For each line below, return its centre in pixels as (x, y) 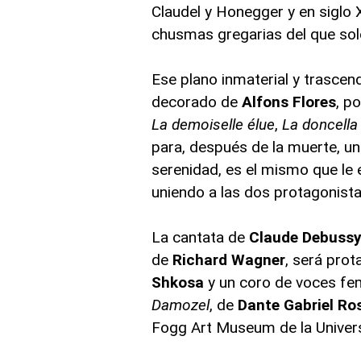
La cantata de (201, 237)
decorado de (197, 102)
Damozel (181, 305)
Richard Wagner (229, 259)
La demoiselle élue (214, 124)
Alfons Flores (289, 102)
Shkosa (178, 282)
